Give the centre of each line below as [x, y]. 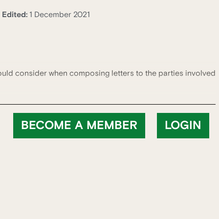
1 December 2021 [60, 14]
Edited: [16, 14]
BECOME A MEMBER [79, 126]
